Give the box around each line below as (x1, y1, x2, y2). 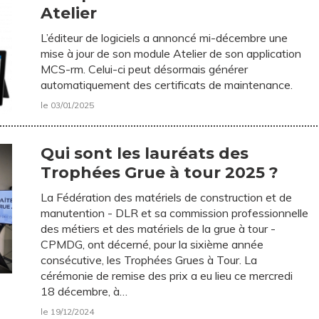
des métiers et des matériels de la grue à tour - (41, 221, 276, 236)
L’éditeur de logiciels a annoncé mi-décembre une (41, 31, 288, 45)
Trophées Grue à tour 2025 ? (41, 163, 279, 182)
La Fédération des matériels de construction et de (41, 190, 293, 204)
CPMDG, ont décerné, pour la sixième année (41, 237, 264, 251)
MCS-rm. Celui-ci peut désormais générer (41, 62, 249, 76)
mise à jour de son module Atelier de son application (41, 46, 302, 61)
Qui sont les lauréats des (41, 144, 249, 163)
